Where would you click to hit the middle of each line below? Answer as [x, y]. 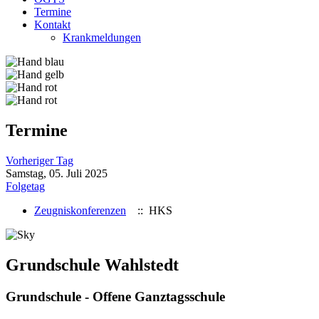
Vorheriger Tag [40, 160]
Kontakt [52, 25]
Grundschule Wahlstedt [92, 265]
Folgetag [25, 186]
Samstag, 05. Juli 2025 [57, 173]
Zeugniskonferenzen [80, 210]
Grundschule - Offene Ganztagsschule [115, 296]
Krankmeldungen [102, 37]
